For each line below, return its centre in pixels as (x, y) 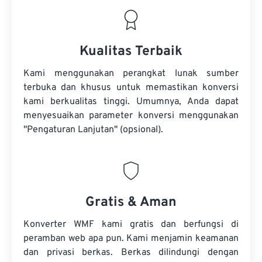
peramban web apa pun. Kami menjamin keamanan (131, 239)
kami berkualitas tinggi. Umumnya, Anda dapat (131, 102)
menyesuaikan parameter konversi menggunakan (131, 116)
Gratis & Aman (131, 203)
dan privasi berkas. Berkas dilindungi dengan (131, 253)
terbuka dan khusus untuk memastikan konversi (131, 88)
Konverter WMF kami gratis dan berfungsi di (131, 225)
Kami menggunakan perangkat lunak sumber (131, 74)
